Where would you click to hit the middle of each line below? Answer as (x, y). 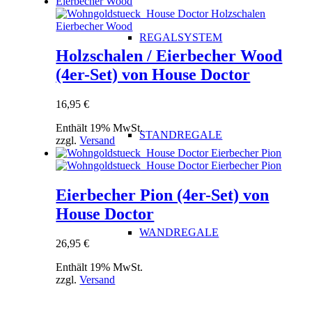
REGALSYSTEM (181, 37)
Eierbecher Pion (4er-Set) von (163, 195)
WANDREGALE (179, 232)
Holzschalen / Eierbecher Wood (169, 55)
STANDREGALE (181, 135)
